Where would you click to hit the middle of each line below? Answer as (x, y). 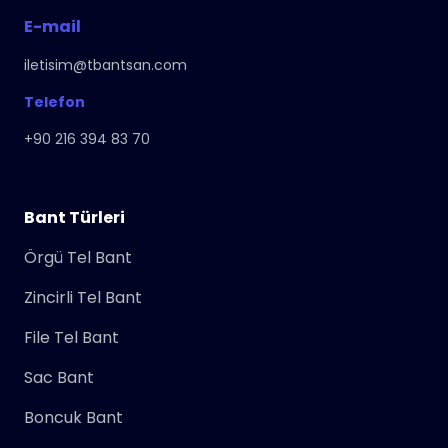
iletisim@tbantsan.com (105, 64)
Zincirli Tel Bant (83, 297)
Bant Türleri (74, 217)
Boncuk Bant (73, 417)
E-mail (52, 26)
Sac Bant (59, 377)
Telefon (54, 101)
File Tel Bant (71, 337)
